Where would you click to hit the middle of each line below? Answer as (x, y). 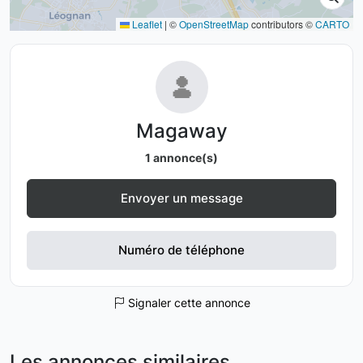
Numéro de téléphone (181, 250)
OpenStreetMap (214, 24)
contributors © (282, 24)
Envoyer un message (181, 198)
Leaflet (146, 24)
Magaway (181, 131)
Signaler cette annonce (187, 303)
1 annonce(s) (181, 158)
